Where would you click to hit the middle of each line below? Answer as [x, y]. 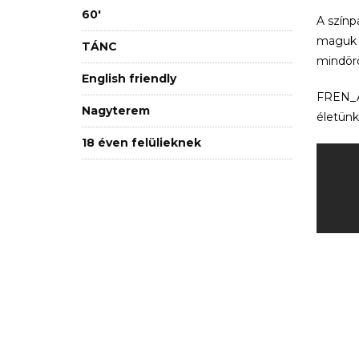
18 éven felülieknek [141, 142]
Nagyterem [116, 110]
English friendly [129, 78]
